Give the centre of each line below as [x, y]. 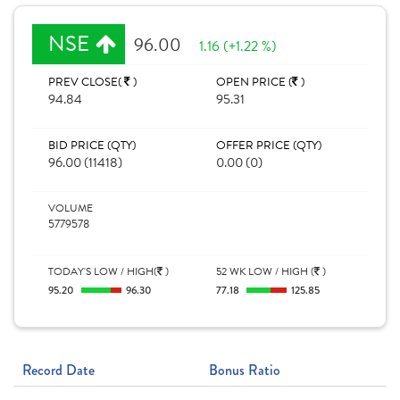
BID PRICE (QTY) [92, 146]
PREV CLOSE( [86, 82]
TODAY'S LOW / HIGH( [103, 271]
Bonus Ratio [245, 370]
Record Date [58, 370]
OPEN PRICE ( [254, 82]
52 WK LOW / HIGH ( [265, 271]
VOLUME [71, 208]
